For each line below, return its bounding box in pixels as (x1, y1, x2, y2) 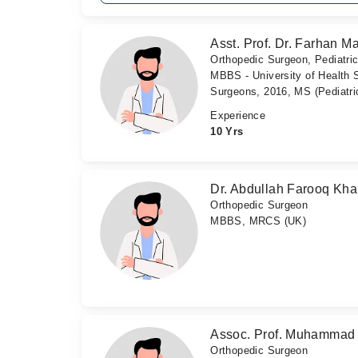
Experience (210, 109, 266, 121)
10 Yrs (210, 125, 244, 137)
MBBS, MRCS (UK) (210, 215, 307, 228)
